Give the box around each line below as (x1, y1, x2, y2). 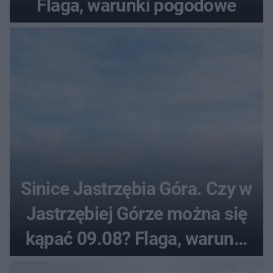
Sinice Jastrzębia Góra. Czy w (21, 178, 252, 200)
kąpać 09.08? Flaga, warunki (25, 228, 248, 250)
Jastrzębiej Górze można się (26, 203, 247, 225)
